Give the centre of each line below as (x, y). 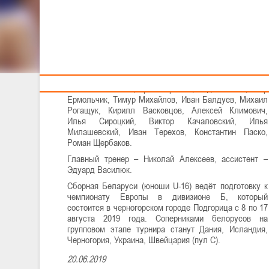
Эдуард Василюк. (100, 169)
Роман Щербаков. (100, 142)
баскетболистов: (98, 61)
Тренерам (196, 10)
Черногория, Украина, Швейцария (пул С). (144, 239)
